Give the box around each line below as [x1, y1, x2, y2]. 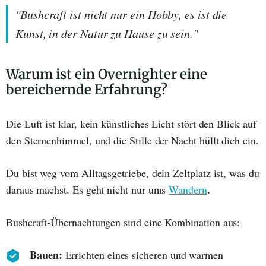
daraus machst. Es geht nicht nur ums [6, 182, 169, 197]
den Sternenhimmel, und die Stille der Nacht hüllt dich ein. [6, 133, 259, 148]
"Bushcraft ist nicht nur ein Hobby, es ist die [15, 7, 227, 23]
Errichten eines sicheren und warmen [62, 248, 223, 262]
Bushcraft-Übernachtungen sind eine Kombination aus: [6, 215, 240, 230]
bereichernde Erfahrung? [6, 81, 167, 99]
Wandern [169, 182, 207, 197]
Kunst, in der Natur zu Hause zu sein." [15, 26, 198, 42]
